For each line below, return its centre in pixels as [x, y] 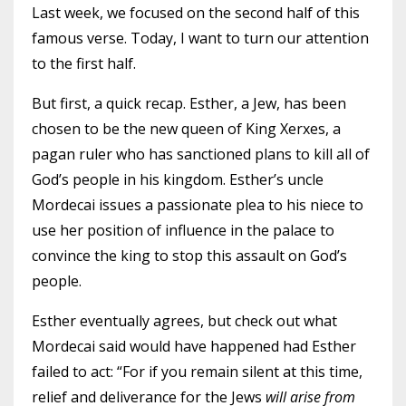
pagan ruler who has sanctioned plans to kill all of [201, 154]
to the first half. [86, 63]
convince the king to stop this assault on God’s [189, 256]
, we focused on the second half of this [230, 13]
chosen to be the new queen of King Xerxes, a [186, 129]
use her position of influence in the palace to [183, 230]
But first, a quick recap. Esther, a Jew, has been [189, 103]
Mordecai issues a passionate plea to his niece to [198, 205]
